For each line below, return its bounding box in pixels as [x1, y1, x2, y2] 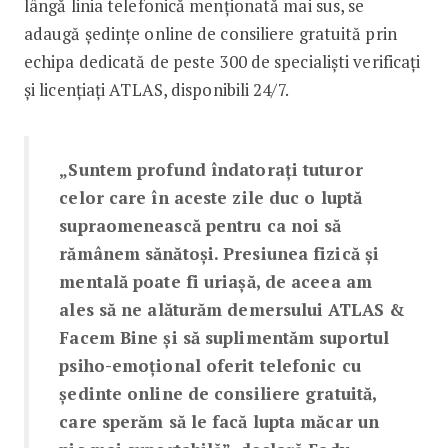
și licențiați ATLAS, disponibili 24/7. [23, 77, 289, 101]
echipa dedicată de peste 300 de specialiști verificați [23, 49, 421, 73]
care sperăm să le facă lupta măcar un [59, 409, 380, 433]
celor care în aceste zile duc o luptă [59, 185, 363, 209]
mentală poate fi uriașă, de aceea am [59, 269, 372, 293]
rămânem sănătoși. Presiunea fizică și [59, 241, 380, 265]
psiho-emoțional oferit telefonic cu [59, 353, 361, 377]
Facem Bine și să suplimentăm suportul [59, 325, 390, 349]
